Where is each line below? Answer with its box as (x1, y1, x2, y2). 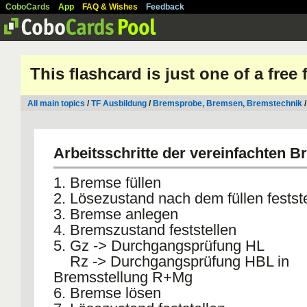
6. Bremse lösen (53, 284, 161, 302)
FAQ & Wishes (82, 2, 138, 12)
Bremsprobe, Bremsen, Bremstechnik (153, 99, 302, 108)
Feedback (146, 2, 184, 12)
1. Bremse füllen (53, 174, 161, 191)
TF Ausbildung (91, 99, 147, 108)
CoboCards (5, 2, 50, 12)
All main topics (27, 99, 85, 108)
